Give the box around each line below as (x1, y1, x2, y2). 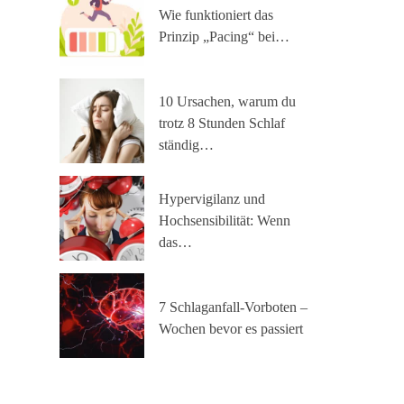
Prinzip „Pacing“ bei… (159, 28, 289, 44)
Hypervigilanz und (159, 190, 265, 207)
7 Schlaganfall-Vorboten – (159, 298, 308, 315)
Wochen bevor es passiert (159, 320, 303, 336)
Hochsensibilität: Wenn (159, 212, 290, 228)
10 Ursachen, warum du (159, 93, 296, 109)
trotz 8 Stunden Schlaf (159, 115, 285, 131)
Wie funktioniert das (159, 6, 273, 23)
